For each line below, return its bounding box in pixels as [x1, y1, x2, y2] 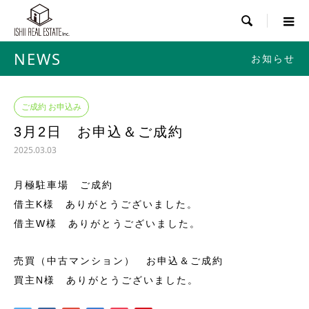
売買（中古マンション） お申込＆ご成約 [14, 255, 223, 266]
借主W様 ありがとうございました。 [14, 218, 201, 229]
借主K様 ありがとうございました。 [14, 199, 198, 210]
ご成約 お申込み [21, 101, 81, 112]
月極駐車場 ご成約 [14, 179, 113, 190]
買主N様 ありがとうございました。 [14, 275, 199, 286]
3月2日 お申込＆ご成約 [14, 124, 183, 139]
